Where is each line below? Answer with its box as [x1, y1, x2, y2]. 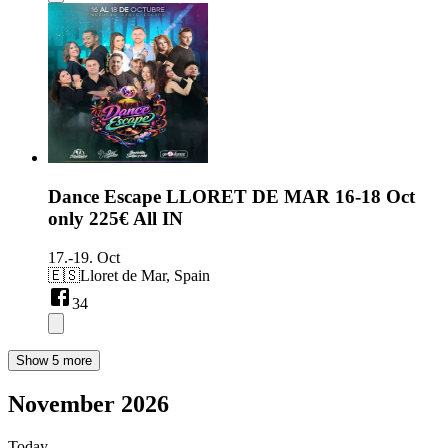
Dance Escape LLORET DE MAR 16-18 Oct [48, 186, 415, 208]
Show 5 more [16, 352, 92, 368]
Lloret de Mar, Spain [80, 266, 210, 284]
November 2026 [8, 390, 169, 417]
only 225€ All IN [48, 208, 183, 230]
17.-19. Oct [48, 248, 120, 266]
